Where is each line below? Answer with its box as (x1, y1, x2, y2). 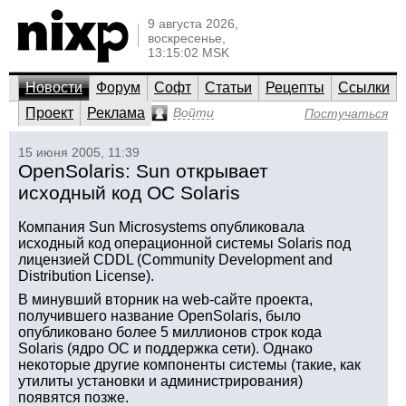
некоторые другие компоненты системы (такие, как (18, 357, 361, 372)
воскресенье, (148, 31, 226, 45)
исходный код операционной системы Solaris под (18, 236, 351, 251)
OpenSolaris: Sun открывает (18, 160, 268, 181)
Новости (25, 80, 82, 95)
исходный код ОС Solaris (18, 182, 240, 203)
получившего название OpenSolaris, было (18, 308, 301, 324)
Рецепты (266, 80, 324, 95)
